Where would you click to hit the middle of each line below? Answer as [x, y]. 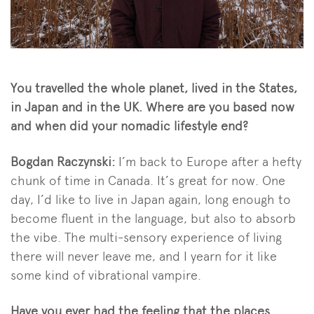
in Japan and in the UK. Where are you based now [152, 107]
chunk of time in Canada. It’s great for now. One [148, 181]
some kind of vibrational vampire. [106, 275]
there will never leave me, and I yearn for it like [144, 257]
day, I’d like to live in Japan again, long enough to [151, 200]
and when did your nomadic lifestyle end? [129, 126]
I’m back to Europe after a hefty [210, 162]
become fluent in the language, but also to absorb [153, 219]
